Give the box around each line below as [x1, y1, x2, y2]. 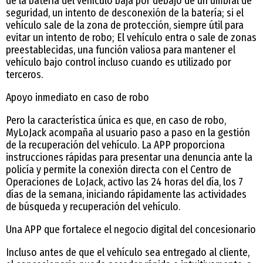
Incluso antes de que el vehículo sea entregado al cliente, [6, 245, 249, 259]
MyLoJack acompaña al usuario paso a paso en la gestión [6, 126, 250, 139]
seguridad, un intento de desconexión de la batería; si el [6, 6, 244, 19]
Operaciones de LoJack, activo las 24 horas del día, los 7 [6, 175, 243, 188]
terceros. [6, 68, 43, 81]
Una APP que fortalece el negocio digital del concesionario [6, 222, 256, 236]
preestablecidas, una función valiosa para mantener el [6, 43, 235, 56]
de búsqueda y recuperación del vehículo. [6, 200, 180, 213]
